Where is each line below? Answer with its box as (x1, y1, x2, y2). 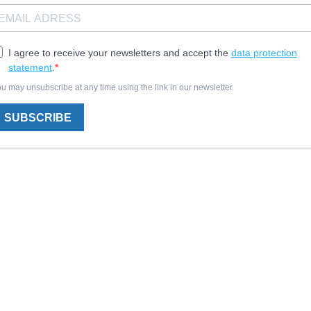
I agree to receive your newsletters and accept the (8, 47, 231, 58)
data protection (231, 47, 297, 58)
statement (8, 62, 52, 73)
